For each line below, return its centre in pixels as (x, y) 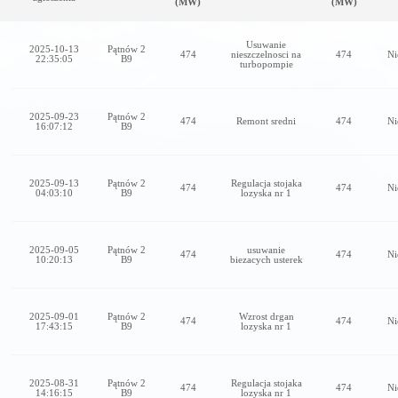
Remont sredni (266, 121)
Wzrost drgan (266, 316)
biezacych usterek (266, 259)
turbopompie (266, 64)
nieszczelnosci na (266, 54)
